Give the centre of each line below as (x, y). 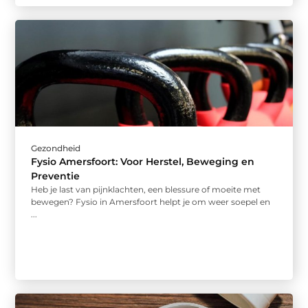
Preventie (56, 176)
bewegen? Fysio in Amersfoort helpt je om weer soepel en (151, 202)
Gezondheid (56, 148)
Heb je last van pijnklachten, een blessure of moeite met (146, 190)
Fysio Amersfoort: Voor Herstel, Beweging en (143, 162)
